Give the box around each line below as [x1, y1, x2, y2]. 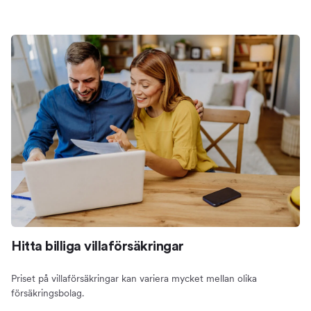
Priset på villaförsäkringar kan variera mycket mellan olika [11, 273, 257, 285]
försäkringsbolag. [11, 287, 84, 299]
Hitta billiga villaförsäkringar [11, 239, 184, 254]
